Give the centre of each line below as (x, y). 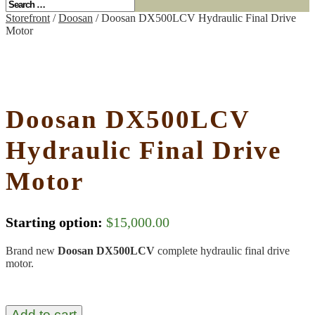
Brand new (32, 250)
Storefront (28, 18)
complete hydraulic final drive (224, 250)
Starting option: (54, 222)
